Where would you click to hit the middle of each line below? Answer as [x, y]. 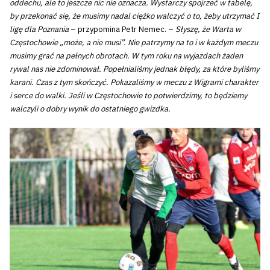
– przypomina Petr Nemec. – [122, 30]
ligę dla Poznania [39, 30]
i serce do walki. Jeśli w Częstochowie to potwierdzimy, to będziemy [128, 96]
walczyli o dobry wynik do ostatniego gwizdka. [90, 109]
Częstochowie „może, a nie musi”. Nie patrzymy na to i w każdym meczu [134, 43]
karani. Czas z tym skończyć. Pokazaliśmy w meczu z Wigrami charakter [134, 83]
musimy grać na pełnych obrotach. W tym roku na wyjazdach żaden [126, 56]
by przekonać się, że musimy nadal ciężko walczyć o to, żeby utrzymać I [134, 16]
